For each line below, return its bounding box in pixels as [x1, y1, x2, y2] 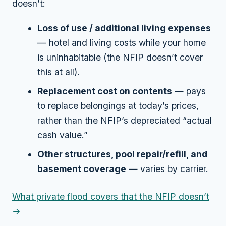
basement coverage [37, 163, 127, 174]
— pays [172, 85, 206, 96]
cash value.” [37, 129, 88, 140]
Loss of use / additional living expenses [37, 23, 211, 34]
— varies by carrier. [126, 163, 209, 174]
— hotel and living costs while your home [37, 37, 206, 48]
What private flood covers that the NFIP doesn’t [12, 191, 209, 202]
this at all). [37, 67, 80, 78]
